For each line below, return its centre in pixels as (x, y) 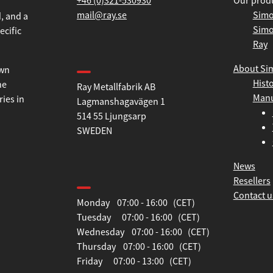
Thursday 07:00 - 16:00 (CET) (139, 246)
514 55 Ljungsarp (112, 116)
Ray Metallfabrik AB (116, 87)
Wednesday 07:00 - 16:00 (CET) (143, 232)
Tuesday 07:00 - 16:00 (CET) (138, 217)
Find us (94, 60)
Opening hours (112, 175)
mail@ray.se (102, 15)
